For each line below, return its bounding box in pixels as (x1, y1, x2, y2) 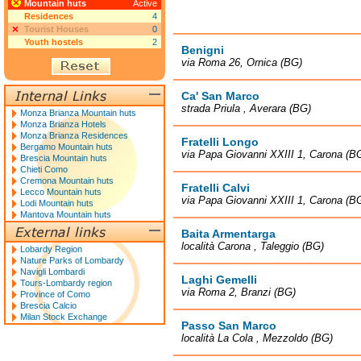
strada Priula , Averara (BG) (181, 102, 311, 114)
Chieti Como (20, 164, 68, 174)
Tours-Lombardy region (20, 278, 112, 288)
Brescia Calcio (20, 301, 77, 310)
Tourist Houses (24, 24, 89, 34)
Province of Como (20, 289, 90, 299)
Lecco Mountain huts (20, 187, 102, 197)
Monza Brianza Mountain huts (20, 108, 136, 118)
